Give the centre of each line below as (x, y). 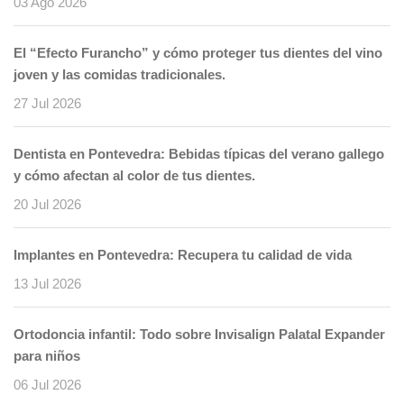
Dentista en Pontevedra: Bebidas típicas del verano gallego (199, 154)
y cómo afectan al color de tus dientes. (134, 175)
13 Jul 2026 (47, 284)
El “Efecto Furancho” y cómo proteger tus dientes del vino (198, 53)
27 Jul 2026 (47, 103)
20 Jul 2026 (47, 204)
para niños (47, 356)
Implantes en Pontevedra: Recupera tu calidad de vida (183, 255)
